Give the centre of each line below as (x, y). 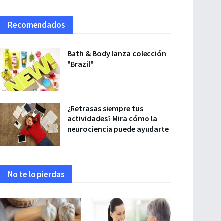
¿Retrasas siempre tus (105, 108)
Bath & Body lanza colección (117, 54)
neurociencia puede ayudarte (118, 129)
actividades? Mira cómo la (112, 119)
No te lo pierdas (36, 174)
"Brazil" (80, 64)
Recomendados (37, 25)
